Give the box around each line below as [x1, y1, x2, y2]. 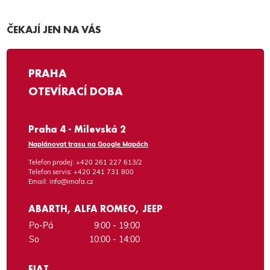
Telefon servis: [28, 167, 74, 176]
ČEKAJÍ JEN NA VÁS [6, 22, 101, 36]
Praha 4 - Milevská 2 [28, 122, 126, 136]
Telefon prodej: [28, 157, 76, 166]
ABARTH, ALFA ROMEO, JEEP [28, 202, 163, 215]
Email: [28, 177, 49, 186]
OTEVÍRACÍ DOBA [28, 83, 123, 99]
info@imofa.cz [49, 177, 93, 186]
